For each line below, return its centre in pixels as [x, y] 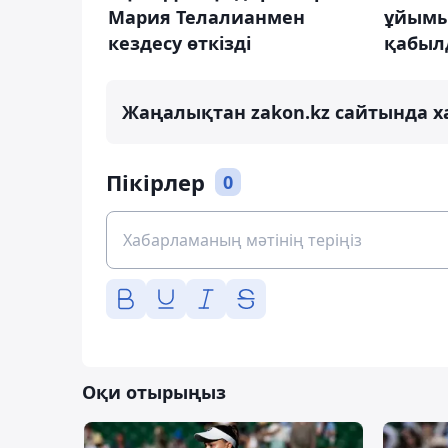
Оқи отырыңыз [154, 392]
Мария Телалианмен [206, 16]
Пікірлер [155, 182]
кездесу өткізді [179, 42]
